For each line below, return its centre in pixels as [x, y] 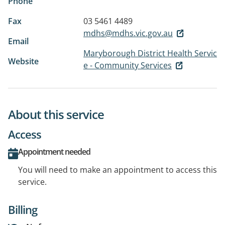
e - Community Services [128, 65]
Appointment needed [54, 152]
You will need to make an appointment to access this [118, 170]
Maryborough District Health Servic [150, 53]
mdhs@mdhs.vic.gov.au [128, 33]
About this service [56, 115]
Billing [23, 210]
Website [23, 61]
